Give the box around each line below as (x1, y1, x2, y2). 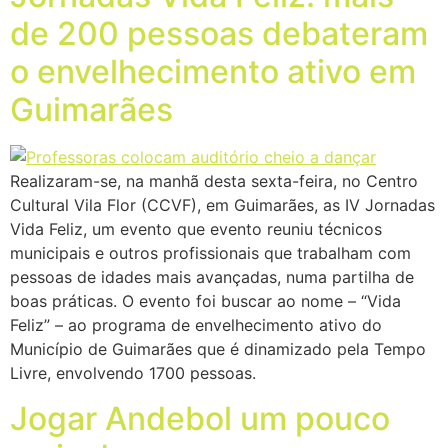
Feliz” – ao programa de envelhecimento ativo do (10, 315, 382, 336)
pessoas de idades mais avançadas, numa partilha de (10, 267, 414, 288)
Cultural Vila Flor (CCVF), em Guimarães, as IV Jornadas (10, 195, 435, 216)
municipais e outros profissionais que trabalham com (10, 243, 411, 264)
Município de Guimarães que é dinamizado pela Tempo (10, 339, 426, 360)
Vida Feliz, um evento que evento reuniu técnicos (10, 219, 382, 240)
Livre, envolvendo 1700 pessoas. (10, 363, 256, 384)
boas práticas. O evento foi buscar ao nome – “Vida (10, 291, 401, 312)
